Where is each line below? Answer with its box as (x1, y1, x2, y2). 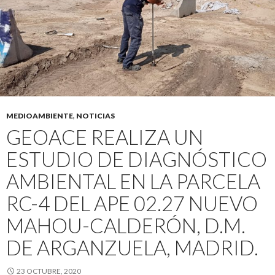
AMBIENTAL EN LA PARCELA (6, 169, 260, 193)
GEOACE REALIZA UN (6, 125, 203, 149)
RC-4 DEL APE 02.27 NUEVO (6, 191, 258, 215)
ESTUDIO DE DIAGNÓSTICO (6, 147, 267, 171)
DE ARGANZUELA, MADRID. (6, 235, 258, 260)
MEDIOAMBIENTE (6, 111, 73, 120)
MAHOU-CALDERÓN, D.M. (6, 213, 246, 238)
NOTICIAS (76, 111, 115, 120)
